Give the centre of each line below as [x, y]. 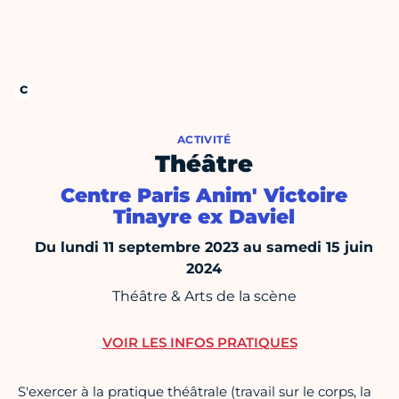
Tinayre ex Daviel [204, 217]
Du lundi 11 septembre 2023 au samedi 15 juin [204, 248]
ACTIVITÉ [204, 140]
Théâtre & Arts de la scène [204, 297]
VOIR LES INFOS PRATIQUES [199, 343]
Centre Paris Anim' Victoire [204, 196]
